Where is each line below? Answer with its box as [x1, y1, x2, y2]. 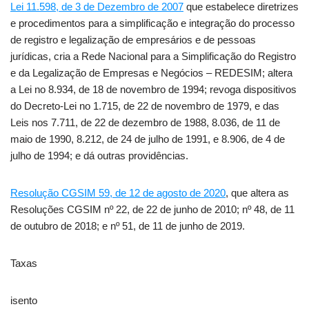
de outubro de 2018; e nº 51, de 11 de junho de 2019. [10, 219, 248, 232]
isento [10, 294, 37, 306]
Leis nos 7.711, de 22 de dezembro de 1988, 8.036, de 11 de [10, 116, 280, 128]
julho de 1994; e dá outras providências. [10, 149, 188, 161]
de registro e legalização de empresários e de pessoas [10, 33, 256, 46]
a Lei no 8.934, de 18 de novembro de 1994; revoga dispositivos [10, 83, 297, 95]
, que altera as [226, 186, 289, 199]
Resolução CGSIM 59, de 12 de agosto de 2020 [10, 186, 226, 199]
